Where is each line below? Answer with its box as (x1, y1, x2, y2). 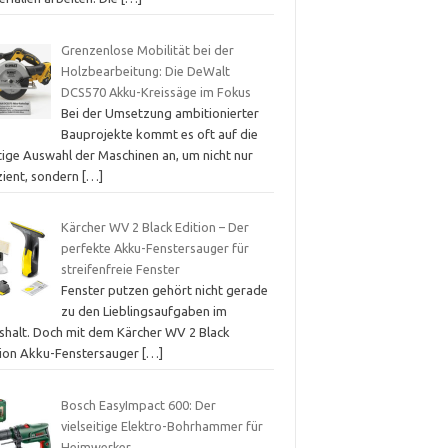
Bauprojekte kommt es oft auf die (60, 126, 258, 141)
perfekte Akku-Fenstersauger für (60, 241, 249, 256)
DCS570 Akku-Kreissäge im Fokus (60, 84, 251, 99)
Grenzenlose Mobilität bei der (60, 42, 234, 57)
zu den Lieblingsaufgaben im (60, 304, 227, 319)
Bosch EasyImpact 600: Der (60, 397, 216, 412)
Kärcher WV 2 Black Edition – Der (60, 220, 249, 235)
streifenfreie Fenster (60, 262, 180, 277)
